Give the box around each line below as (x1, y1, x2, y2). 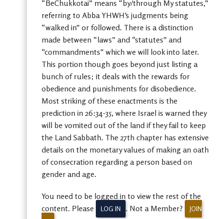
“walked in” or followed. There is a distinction (42, 22, 193, 32)
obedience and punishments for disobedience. (42, 84, 196, 93)
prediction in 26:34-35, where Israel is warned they (42, 108, 206, 118)
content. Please (42, 203, 96, 213)
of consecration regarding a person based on (42, 157, 192, 167)
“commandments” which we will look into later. (42, 47, 199, 57)
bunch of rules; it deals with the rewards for (42, 71, 190, 81)
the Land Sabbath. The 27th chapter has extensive (42, 132, 209, 142)
